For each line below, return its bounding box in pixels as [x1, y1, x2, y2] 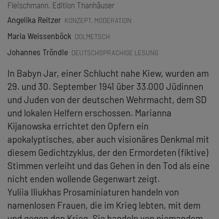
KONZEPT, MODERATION [64, 16, 131, 24]
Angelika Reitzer [7, 14, 61, 25]
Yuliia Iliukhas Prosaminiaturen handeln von [7, 186, 179, 198]
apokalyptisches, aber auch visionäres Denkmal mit [7, 133, 209, 145]
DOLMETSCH [74, 32, 110, 41]
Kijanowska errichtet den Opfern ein [7, 120, 149, 132]
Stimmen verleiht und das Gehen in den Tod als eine [7, 160, 210, 172]
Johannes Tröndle [7, 46, 68, 57]
